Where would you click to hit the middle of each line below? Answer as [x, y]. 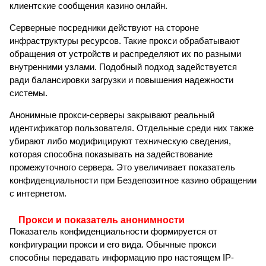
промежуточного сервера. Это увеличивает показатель [122, 167]
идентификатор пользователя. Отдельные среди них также [132, 128]
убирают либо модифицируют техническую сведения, [120, 141]
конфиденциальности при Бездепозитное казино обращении [133, 180]
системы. [28, 93]
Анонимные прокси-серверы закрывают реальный [112, 115]
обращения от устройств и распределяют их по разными [125, 54]
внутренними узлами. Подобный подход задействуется [123, 67]
